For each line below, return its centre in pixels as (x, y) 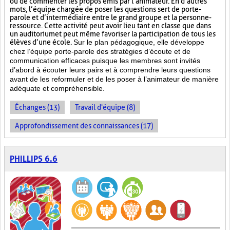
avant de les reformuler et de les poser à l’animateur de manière (114, 79)
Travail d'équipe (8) (105, 107)
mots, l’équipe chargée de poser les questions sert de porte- (106, 9)
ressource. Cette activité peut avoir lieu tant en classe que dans (110, 26)
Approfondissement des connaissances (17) (84, 126)
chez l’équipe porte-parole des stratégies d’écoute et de (100, 51)
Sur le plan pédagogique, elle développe (139, 42)
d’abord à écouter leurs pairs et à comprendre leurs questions (110, 70)
